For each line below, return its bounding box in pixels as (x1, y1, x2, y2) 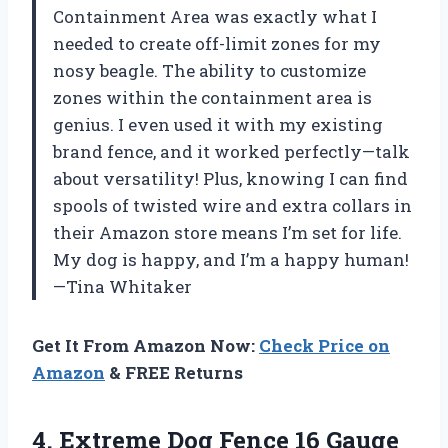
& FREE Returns (105, 360, 243, 384)
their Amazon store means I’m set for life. (53, 220, 402, 244)
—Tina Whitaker (53, 274, 192, 298)
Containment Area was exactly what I (53, 4, 377, 28)
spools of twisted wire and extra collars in (53, 193, 412, 217)
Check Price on (259, 333, 390, 357)
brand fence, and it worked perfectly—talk (53, 139, 410, 163)
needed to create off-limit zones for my (53, 31, 381, 55)
